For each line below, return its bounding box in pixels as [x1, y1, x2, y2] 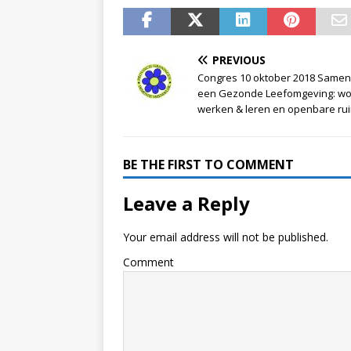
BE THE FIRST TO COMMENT [123, 155, 294, 173]
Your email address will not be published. [123, 229, 328, 244]
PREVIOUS [212, 52, 266, 67]
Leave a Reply [123, 190, 250, 216]
